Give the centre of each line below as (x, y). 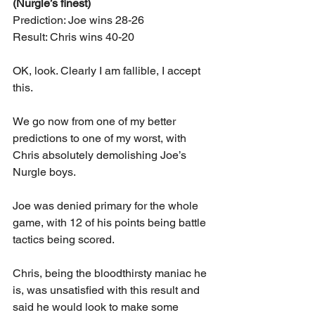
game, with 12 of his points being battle (111, 222)
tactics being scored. (64, 239)
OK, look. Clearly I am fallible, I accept (108, 70)
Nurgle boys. (44, 172)
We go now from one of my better (96, 121)
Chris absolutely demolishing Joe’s (101, 155)
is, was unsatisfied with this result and (108, 290)
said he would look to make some (97, 307)
